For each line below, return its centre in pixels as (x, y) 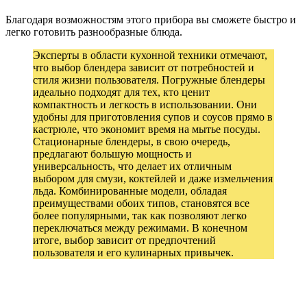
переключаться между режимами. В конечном (140, 228)
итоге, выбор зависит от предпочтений (124, 240)
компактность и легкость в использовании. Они (145, 104)
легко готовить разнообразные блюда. (94, 32)
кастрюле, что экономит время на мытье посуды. (147, 129)
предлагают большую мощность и (112, 153)
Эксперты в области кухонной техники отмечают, (150, 55)
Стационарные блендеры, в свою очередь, (132, 141)
